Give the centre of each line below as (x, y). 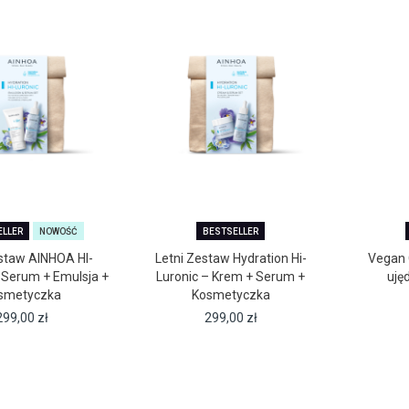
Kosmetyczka (231, 295)
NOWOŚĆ (58, 232)
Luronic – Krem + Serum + (231, 277)
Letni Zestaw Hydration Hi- (231, 259)
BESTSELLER (231, 232)
